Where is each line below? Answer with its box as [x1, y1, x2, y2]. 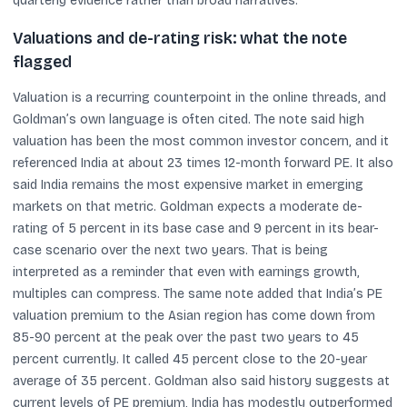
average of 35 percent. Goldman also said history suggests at [13, 373, 390, 389]
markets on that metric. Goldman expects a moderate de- [13, 199, 362, 214]
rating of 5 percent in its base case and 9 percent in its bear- [13, 221, 379, 236]
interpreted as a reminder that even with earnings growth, [13, 264, 360, 280]
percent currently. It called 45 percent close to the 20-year [13, 352, 367, 367]
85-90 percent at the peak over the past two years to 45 [13, 330, 359, 345]
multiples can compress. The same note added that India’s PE [13, 286, 382, 302]
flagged [13, 53, 72, 72]
